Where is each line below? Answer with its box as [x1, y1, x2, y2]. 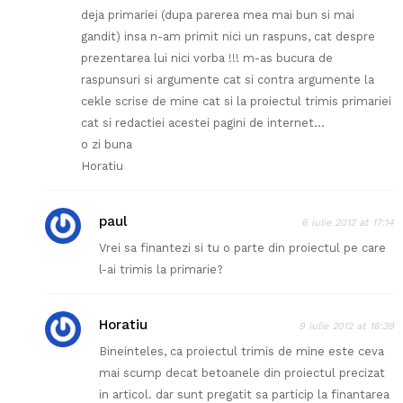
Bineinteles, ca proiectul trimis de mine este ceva [99, 345, 384, 359]
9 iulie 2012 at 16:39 [299, 320, 394, 333]
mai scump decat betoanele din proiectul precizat [99, 366, 385, 381]
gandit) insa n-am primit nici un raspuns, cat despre [81, 30, 375, 44]
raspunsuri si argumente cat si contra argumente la [81, 73, 374, 87]
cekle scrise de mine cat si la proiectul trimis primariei [81, 94, 391, 109]
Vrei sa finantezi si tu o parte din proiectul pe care [99, 241, 386, 255]
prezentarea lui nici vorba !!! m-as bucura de [81, 51, 333, 66]
